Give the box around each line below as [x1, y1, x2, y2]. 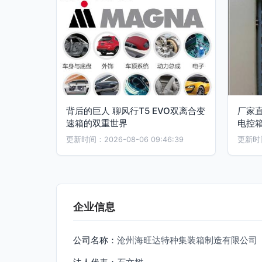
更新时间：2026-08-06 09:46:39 [66, 135, 184, 144]
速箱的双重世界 [66, 118, 127, 129]
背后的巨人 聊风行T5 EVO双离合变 [66, 105, 205, 116]
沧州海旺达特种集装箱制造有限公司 [117, 235, 257, 246]
